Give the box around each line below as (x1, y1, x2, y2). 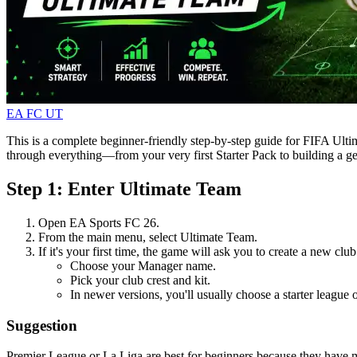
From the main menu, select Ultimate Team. (38, 229, 257, 244)
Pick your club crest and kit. (70, 273, 210, 287)
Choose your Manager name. (70, 258, 216, 273)
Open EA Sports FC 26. (38, 215, 159, 229)
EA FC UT (6, 107, 63, 121)
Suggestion (6, 316, 77, 334)
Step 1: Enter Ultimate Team (6, 178, 241, 199)
